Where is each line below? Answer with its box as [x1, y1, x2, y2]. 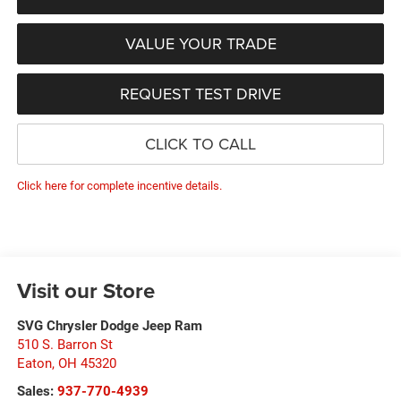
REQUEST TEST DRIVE [120, 81, 281, 105]
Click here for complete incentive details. [16, 178, 222, 192]
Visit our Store [16, 274, 155, 306]
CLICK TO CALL [145, 132, 256, 155]
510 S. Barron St [16, 336, 113, 353]
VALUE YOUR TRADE [124, 31, 277, 55]
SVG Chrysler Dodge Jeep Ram [16, 317, 202, 334]
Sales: [16, 382, 57, 399]
